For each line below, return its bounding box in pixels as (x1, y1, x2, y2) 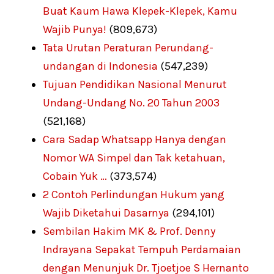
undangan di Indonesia (43, 59, 158, 73)
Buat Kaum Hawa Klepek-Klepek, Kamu (43, 4, 237, 18)
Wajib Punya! (43, 22, 106, 36)
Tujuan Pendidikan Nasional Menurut (43, 77, 227, 91)
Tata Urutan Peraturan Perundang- (43, 40, 213, 54)
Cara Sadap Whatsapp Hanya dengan (43, 132, 226, 146)
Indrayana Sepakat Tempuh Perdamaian (43, 242, 241, 256)
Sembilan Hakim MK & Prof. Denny (43, 224, 215, 238)
